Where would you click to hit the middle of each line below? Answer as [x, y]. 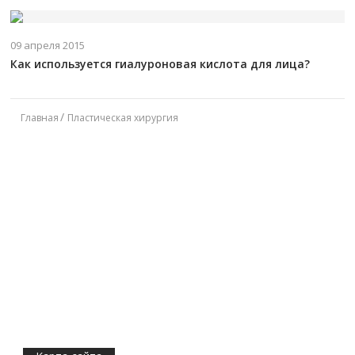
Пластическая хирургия [123, 117]
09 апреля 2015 [48, 45]
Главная [40, 117]
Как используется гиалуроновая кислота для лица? [160, 63]
